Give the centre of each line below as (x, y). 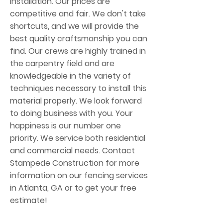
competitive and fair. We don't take (78, 14)
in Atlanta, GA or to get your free (73, 188)
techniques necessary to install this (78, 88)
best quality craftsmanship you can (79, 39)
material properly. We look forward (76, 101)
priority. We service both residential (78, 138)
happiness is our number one (65, 126)
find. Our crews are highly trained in (78, 51)
